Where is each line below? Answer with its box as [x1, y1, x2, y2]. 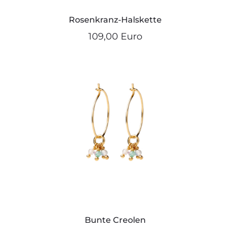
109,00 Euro [88, 30, 142, 42]
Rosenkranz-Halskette [68, 14, 162, 25]
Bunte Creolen [84, 215, 146, 225]
